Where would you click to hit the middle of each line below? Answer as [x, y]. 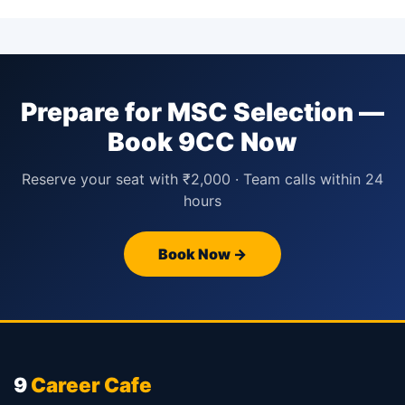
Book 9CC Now [202, 142]
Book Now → [202, 254]
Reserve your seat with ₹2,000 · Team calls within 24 [202, 179]
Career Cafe [91, 385]
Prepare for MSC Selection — [202, 112]
